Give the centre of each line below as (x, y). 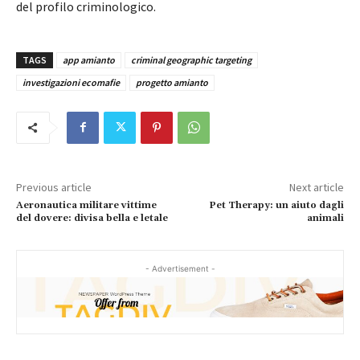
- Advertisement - (180, 268)
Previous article (54, 187)
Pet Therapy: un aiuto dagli (276, 205)
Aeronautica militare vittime (86, 205)
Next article (316, 187)
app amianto (89, 59)
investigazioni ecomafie (71, 82)
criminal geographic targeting (191, 59)
